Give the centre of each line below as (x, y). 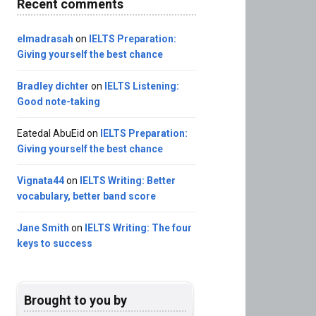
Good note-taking (59, 102)
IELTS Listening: (142, 86)
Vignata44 (41, 181)
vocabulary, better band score (87, 196)
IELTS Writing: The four (139, 228)
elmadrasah (45, 39)
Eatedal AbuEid (51, 134)
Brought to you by (76, 300)
